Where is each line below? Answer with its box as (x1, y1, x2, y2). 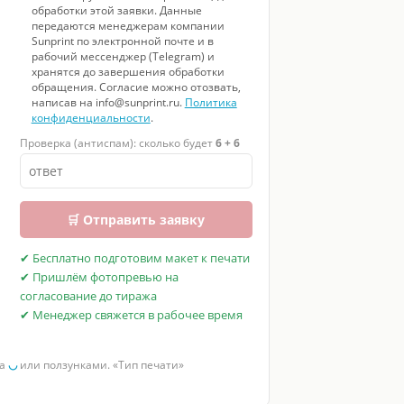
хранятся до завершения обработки (31, 63, 225, 79)
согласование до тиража (19, 288, 157, 304)
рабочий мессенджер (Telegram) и (31, 48, 215, 64)
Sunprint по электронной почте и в (31, 32, 214, 49)
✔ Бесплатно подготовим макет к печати (19, 250, 250, 266)
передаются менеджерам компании (31, 17, 225, 33)
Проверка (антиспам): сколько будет (19, 134, 216, 151)
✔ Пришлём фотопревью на (19, 269, 179, 285)
